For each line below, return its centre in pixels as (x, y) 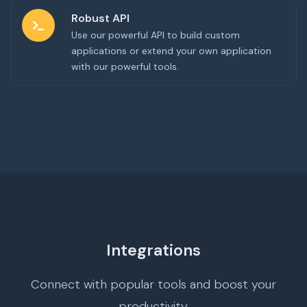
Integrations (153, 250)
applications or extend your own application (171, 51)
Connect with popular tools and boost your (153, 285)
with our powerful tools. (125, 67)
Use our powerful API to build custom (156, 35)
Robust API (100, 19)
